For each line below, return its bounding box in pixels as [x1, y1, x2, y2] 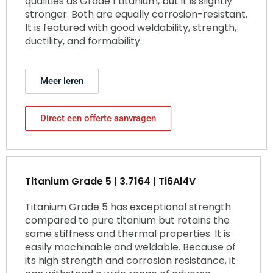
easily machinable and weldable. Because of [25, 240, 236, 255]
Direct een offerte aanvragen [40, 113, 156, 124]
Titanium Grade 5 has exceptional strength [25, 200, 231, 214]
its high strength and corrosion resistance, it [25, 253, 235, 268]
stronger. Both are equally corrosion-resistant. [25, 7, 247, 21]
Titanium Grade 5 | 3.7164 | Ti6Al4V [25, 174, 196, 189]
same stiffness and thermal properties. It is [25, 227, 230, 241]
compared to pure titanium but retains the [25, 213, 230, 228]
